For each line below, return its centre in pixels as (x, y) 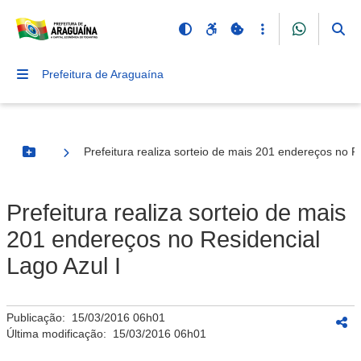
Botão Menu (61, 158)
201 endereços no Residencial (163, 239)
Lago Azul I (64, 266)
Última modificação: (60, 334)
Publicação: (39, 317)
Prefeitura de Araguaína (103, 74)
